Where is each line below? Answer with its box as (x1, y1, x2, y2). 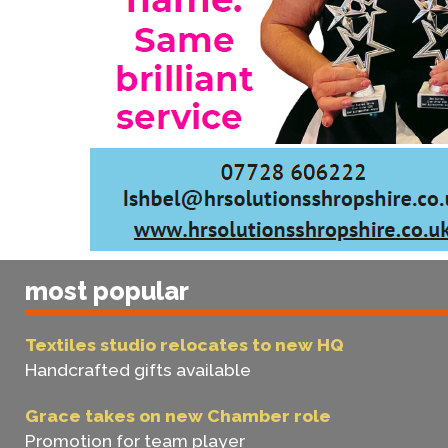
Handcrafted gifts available (25, 359, 251, 380)
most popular (25, 275, 189, 306)
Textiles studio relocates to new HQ (25, 334, 344, 355)
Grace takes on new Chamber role (25, 405, 331, 426)
